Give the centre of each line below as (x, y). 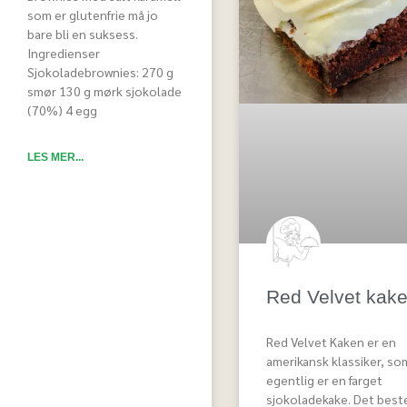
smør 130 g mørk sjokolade (104, 91)
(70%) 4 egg (62, 110)
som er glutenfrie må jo (93, 15)
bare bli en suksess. (83, 34)
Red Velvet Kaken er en (331, 341)
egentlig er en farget (324, 379)
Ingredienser (64, 53)
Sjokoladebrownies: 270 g (100, 72)
